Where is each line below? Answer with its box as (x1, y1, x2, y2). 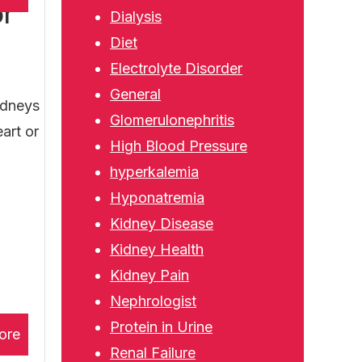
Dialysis (110, 8, 162, 25)
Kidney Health (110, 241, 204, 258)
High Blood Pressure (110, 137, 247, 154)
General (110, 86, 161, 103)
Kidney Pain (110, 267, 189, 284)
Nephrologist (110, 293, 196, 309)
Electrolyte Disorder (110, 60, 242, 77)
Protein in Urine (110, 318, 213, 335)
